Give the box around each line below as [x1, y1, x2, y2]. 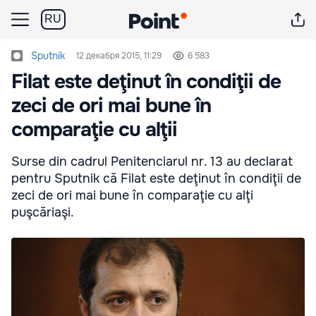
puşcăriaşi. [11, 205, 74, 220]
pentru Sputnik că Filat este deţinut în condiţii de [11, 171, 301, 186]
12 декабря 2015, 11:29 [76, 50, 162, 61]
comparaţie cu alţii [11, 117, 177, 142]
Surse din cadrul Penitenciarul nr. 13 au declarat [11, 154, 293, 169]
